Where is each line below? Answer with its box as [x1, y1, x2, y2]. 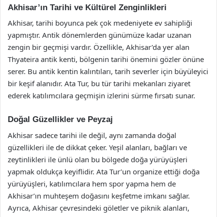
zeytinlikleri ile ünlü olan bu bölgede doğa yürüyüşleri [8, 154, 187, 164]
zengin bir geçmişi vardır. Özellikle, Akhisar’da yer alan [8, 42, 189, 52]
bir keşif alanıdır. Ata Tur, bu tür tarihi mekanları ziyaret [8, 78, 190, 88]
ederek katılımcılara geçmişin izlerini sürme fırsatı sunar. [8, 91, 195, 100]
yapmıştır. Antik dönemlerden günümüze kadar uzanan [8, 30, 191, 40]
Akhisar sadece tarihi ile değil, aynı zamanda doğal [8, 130, 176, 140]
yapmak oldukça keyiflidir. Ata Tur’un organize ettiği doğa [8, 166, 200, 176]
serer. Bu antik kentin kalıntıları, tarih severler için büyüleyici [8, 66, 208, 76]
